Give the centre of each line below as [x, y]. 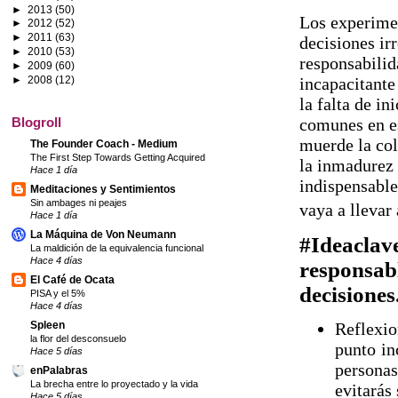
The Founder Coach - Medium [104, 144]
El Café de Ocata [72, 280]
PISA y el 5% [58, 294]
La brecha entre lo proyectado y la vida [114, 384]
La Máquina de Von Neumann [103, 235]
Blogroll [36, 123]
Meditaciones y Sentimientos [103, 189]
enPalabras [59, 370]
